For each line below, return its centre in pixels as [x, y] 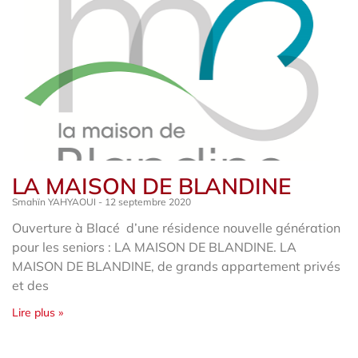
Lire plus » [38, 312]
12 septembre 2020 [147, 201]
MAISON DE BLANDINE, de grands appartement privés [176, 266]
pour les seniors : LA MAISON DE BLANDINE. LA [154, 247]
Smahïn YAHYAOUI [55, 201]
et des [30, 285]
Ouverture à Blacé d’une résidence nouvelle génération [176, 227]
